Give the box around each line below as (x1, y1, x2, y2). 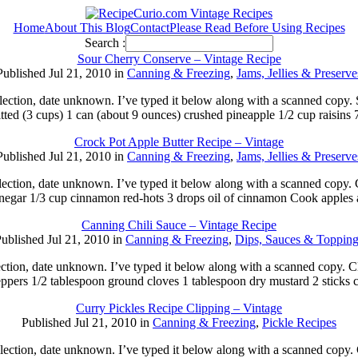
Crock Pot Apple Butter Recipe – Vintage (74, 135, 284, 149)
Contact (129, 21, 169, 34)
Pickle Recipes (262, 316, 336, 329)
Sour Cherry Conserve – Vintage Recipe (77, 52, 281, 66)
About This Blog (44, 21, 130, 34)
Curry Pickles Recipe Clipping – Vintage (76, 301, 282, 315)
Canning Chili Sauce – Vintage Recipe (82, 218, 276, 232)
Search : (82, 36, 125, 50)
